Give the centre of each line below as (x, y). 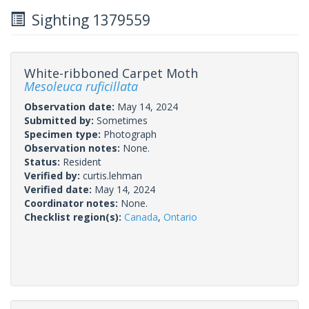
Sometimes (122, 120)
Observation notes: (73, 148)
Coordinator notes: (72, 203)
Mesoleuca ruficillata (81, 86)
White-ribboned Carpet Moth (111, 73)
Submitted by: (60, 120)
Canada (141, 217)
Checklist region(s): (74, 217)
